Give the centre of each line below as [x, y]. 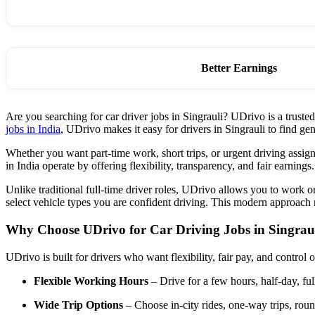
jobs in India [33, 129]
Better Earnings [239, 68]
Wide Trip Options [78, 304]
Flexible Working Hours [91, 281]
